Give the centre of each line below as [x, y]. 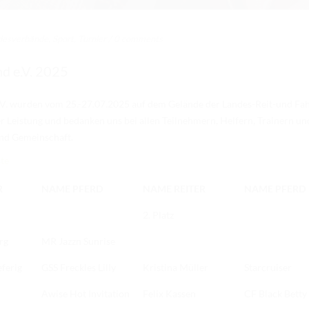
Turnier [92, 39]
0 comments [138, 39]
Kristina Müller [176, 268]
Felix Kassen [169, 294]
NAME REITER [174, 189]
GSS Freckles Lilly [79, 268]
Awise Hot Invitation [86, 294]
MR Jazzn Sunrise [78, 241]
